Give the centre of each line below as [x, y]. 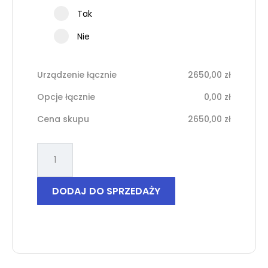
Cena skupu [63, 119]
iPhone [51, 163]
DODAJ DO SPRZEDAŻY [106, 191]
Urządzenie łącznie [77, 75]
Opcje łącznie [66, 97]
